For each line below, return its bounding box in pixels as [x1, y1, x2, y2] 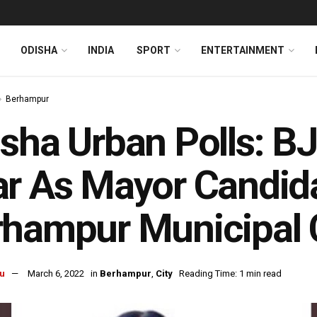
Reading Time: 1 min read [179, 268, 282, 279]
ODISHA [21, 45, 57, 56]
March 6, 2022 [28, 268, 84, 279]
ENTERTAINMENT [201, 45, 284, 56]
